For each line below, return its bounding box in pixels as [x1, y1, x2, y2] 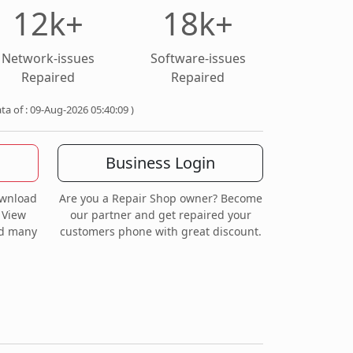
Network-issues [2, 49, 95, 67]
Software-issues [150, 49, 246, 67]
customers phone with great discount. [59, 223, 262, 239]
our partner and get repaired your [69, 206, 251, 222]
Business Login [106, 151, 215, 173]
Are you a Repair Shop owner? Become [58, 190, 262, 206]
